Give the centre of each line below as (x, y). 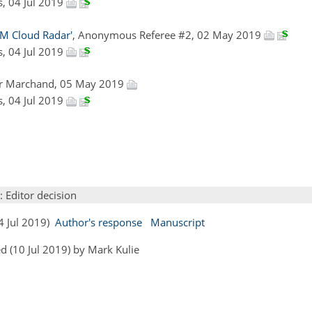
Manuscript (178, 223)
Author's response (99, 223)
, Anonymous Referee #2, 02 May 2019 (168, 34)
